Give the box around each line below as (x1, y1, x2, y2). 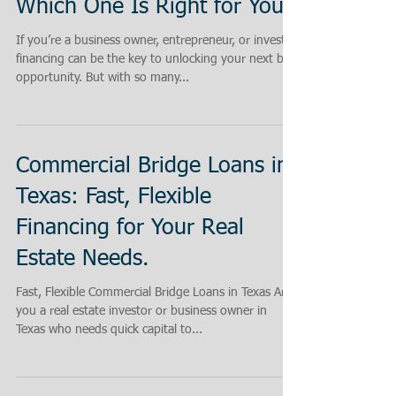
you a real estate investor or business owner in (16, 305, 267, 317)
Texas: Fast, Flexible (16, 187, 211, 209)
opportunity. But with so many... (16, 72, 189, 84)
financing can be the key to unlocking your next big (16, 53, 293, 65)
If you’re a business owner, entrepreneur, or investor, (16, 34, 299, 47)
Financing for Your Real (16, 217, 244, 240)
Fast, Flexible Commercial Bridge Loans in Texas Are (16, 286, 292, 299)
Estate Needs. (16, 248, 149, 270)
